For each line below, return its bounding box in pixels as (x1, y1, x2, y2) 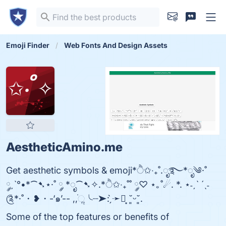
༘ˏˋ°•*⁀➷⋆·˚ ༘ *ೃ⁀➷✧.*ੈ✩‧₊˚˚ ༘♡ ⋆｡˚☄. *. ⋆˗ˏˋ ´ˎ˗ (6, 179, 209, 190)
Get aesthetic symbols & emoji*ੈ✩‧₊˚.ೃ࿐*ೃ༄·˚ (6, 165, 207, 176)
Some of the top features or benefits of (6, 211, 169, 222)
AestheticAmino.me (6, 140, 123, 154)
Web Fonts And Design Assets (64, 41, 167, 49)
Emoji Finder (6, 41, 49, 49)
